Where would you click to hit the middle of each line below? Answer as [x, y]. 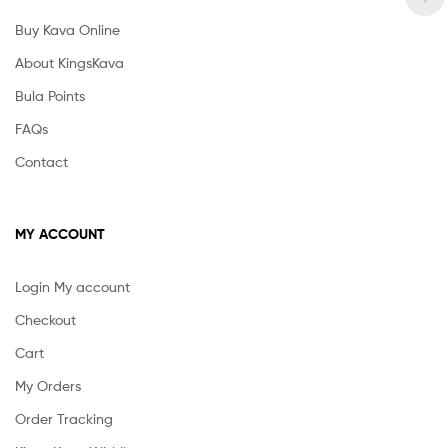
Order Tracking [64, 419]
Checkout [45, 320]
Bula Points [50, 96]
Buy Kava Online [67, 30]
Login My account [72, 287]
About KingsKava [69, 63]
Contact [41, 162]
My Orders [48, 386]
